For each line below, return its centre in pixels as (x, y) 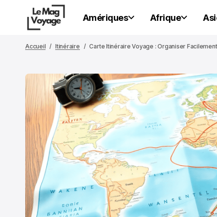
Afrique (165, 17)
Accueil (36, 46)
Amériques (105, 17)
